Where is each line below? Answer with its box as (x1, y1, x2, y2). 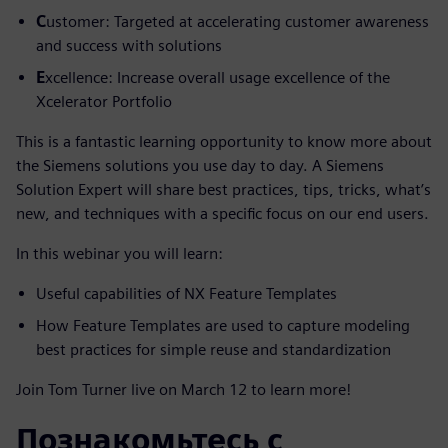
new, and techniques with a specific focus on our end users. (16, 203, 429, 223)
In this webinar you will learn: (16, 243, 223, 263)
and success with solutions (36, 35, 222, 55)
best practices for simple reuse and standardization (36, 339, 391, 359)
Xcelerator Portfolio (36, 91, 172, 111)
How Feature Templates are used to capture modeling (36, 315, 410, 335)
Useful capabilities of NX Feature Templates (36, 283, 337, 303)
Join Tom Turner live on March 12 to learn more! (16, 379, 351, 399)
